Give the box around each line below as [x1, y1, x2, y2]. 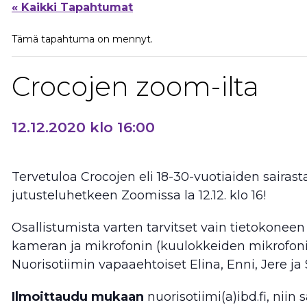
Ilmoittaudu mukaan [12, 288, 144, 304]
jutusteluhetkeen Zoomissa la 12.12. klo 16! [12, 187, 266, 203]
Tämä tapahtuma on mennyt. [12, 32, 153, 45]
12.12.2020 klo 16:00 [12, 118, 155, 136]
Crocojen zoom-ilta [12, 69, 259, 103]
